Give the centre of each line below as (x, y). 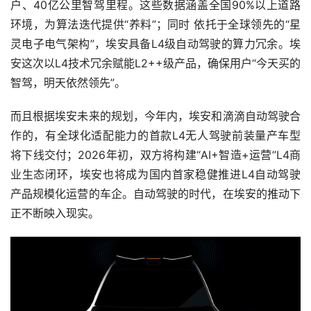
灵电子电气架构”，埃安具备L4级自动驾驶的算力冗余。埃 (155, 44)
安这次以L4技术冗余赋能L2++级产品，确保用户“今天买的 (155, 64)
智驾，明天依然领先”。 (68, 83)
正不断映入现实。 (55, 213)
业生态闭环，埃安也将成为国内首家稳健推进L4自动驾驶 (155, 175)
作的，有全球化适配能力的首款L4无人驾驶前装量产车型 (155, 136)
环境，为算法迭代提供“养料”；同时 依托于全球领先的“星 (155, 25)
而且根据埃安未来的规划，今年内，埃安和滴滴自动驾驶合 (155, 116)
